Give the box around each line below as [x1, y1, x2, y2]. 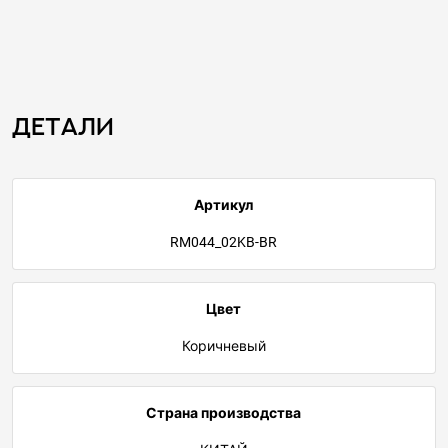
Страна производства [146, 405, 302, 422]
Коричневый [181, 338, 266, 355]
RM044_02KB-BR [170, 234, 278, 251]
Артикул [194, 197, 254, 214]
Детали [12, 113, 114, 139]
